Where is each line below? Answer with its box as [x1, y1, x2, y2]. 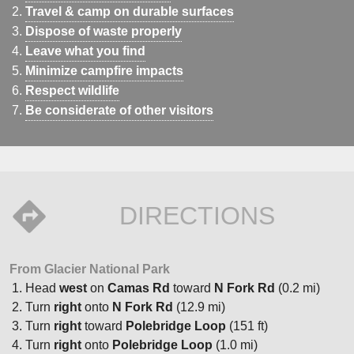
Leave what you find [25, 44, 145, 58]
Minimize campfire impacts [25, 64, 183, 78]
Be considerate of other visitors [25, 104, 213, 118]
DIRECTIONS [119, 201, 275, 231]
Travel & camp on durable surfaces [25, 5, 234, 19]
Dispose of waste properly [25, 24, 182, 39]
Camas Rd [107, 281, 170, 296]
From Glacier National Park [9, 262, 170, 277]
